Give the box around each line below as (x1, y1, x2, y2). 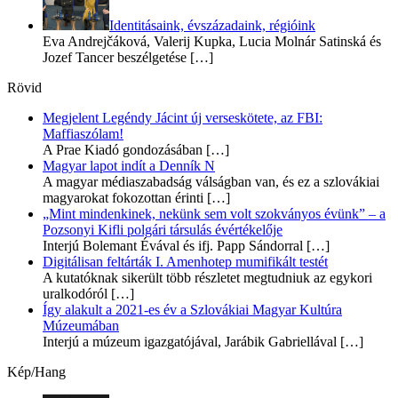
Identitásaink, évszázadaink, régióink (109, 18, 315, 34)
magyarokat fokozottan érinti (43, 190, 203, 206)
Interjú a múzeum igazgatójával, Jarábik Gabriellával (43, 334, 337, 350)
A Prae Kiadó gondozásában (43, 142, 203, 158)
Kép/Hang (7, 364, 66, 380)
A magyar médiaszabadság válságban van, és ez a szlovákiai (43, 174, 379, 190)
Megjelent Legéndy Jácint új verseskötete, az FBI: (43, 110, 322, 126)
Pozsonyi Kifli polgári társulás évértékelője (43, 222, 283, 238)
